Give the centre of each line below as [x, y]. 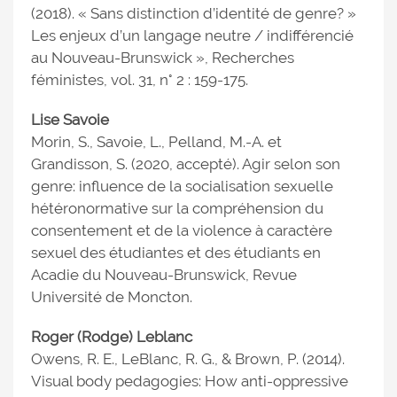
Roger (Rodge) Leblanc [112, 337]
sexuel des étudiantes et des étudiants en [176, 253]
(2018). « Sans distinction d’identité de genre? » [194, 13]
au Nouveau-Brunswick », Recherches [163, 58]
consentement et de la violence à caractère [182, 230]
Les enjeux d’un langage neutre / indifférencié [192, 35]
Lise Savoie [70, 120]
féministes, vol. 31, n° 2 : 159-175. [140, 80]
